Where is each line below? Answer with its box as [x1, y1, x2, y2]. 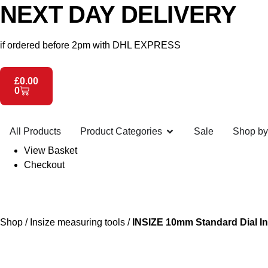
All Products [10, 126, 61, 136]
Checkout [24, 160, 65, 170]
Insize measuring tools [30, 217, 125, 227]
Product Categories [80, 126, 162, 136]
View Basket [24, 145, 77, 156]
